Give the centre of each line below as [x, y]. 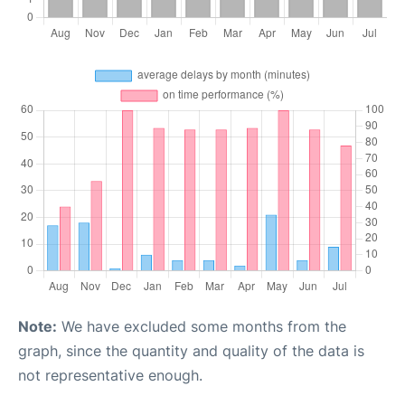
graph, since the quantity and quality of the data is [191, 351]
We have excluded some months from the [202, 327]
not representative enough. [110, 376]
